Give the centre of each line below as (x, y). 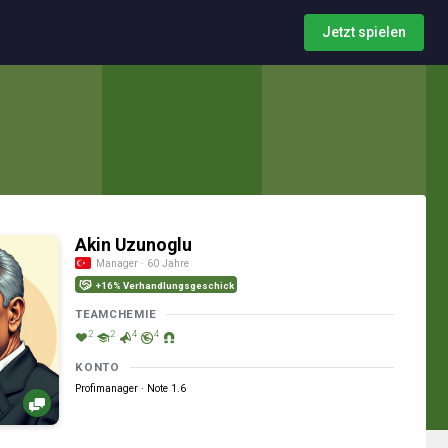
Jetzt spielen (364, 32)
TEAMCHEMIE (116, 314)
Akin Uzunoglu (134, 245)
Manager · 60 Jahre (143, 263)
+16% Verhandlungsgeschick (164, 285)
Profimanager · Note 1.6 (131, 388)
